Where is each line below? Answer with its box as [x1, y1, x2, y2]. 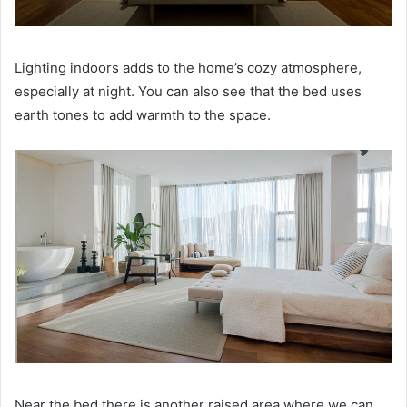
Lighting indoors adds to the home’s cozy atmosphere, [15, 58, 362, 76]
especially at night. [15, 82, 138, 100]
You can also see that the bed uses [138, 82, 362, 100]
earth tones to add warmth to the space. [15, 105, 271, 124]
